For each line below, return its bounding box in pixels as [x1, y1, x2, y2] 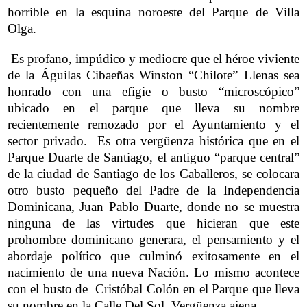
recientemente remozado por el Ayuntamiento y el [8, 116, 299, 132]
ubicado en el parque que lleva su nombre [8, 100, 299, 115]
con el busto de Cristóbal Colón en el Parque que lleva [8, 281, 299, 296]
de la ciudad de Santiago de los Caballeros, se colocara [8, 166, 299, 181]
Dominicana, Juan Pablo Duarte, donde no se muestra [8, 199, 299, 214]
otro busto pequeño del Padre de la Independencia [8, 182, 299, 197]
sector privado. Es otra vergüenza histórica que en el [8, 133, 299, 148]
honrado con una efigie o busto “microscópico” [8, 84, 299, 99]
